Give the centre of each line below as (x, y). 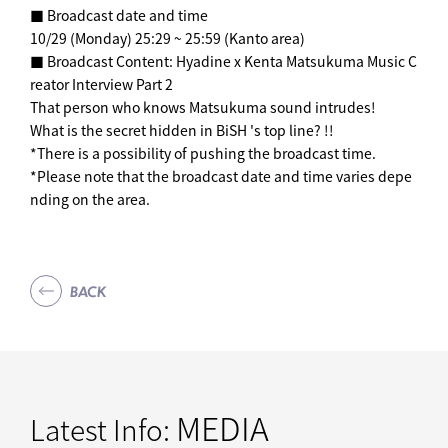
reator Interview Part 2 (101, 84)
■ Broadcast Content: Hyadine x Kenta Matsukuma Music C (223, 61)
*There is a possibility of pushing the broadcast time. (203, 153)
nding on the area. (90, 199)
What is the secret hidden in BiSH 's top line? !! (182, 130)
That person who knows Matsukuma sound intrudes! (203, 107)
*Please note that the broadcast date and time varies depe (221, 176)
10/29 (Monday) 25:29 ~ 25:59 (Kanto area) (167, 38)
